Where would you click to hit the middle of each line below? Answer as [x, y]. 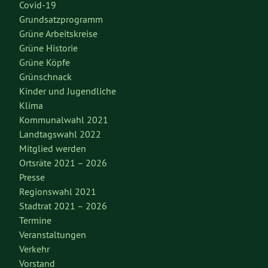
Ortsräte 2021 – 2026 [63, 162]
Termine [35, 220]
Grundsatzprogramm [61, 19]
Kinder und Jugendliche [68, 91]
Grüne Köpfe [45, 62]
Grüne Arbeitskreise [58, 33]
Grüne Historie [48, 48]
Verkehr [34, 249]
